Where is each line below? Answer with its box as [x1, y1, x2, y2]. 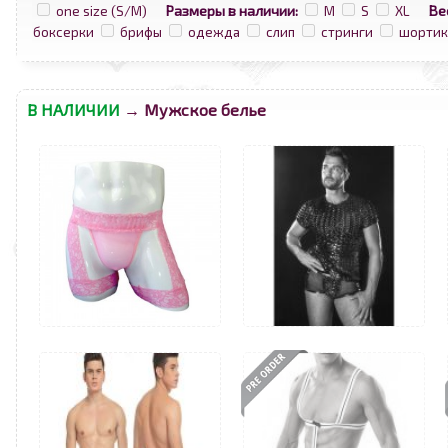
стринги [321, 24, 373, 40]
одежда [188, 24, 240, 40]
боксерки [33, 24, 94, 40]
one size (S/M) [56, 3, 147, 19]
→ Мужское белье [120, 100, 266, 119]
